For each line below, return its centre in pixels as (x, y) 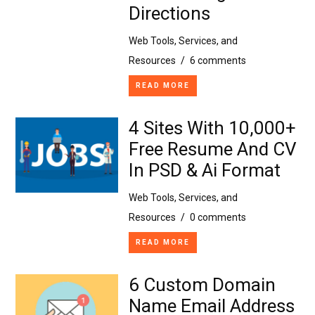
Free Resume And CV (212, 149)
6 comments (218, 60)
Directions (169, 13)
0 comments (218, 217)
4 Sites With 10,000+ (212, 128)
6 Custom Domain (202, 284)
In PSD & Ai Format (204, 170)
